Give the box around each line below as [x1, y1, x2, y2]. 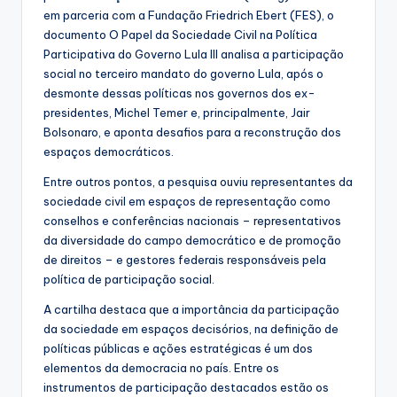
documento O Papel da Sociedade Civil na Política [43, 27, 317, 43]
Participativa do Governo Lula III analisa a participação [43, 47, 344, 62]
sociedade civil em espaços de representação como [43, 194, 331, 209]
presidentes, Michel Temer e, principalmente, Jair [43, 105, 310, 121]
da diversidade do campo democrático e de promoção [43, 233, 341, 248]
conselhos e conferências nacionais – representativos [43, 214, 341, 229]
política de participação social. [43, 272, 214, 287]
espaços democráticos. [43, 144, 174, 160]
